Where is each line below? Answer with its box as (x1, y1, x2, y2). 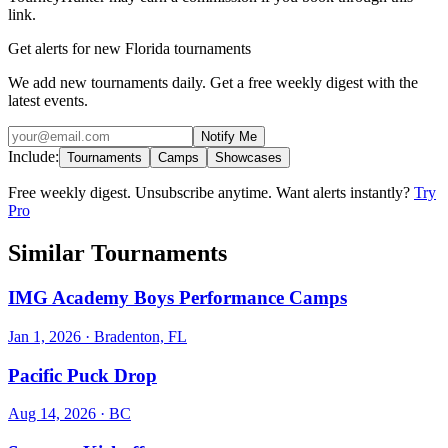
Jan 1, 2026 (8, 327, 81, 345)
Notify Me (201, 129, 257, 145)
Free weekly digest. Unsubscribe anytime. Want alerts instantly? (8, 184, 414, 202)
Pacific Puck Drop (8, 364, 157, 386)
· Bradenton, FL (81, 327, 187, 345)
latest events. (8, 92, 88, 110)
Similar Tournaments (8, 240, 227, 267)
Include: (8, 148, 59, 166)
